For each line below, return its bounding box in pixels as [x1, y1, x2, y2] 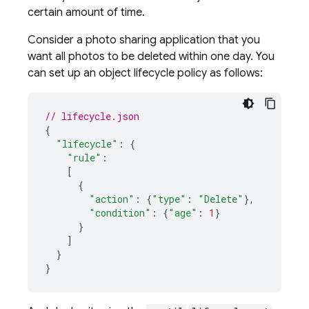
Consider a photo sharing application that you [28, 33, 260, 47]
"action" [89, 192, 134, 206]
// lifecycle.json [45, 110, 139, 123]
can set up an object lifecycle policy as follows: [28, 66, 263, 80]
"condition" [89, 206, 151, 219]
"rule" [67, 151, 101, 164]
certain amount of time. [28, 6, 145, 19]
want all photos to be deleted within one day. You [28, 50, 275, 63]
